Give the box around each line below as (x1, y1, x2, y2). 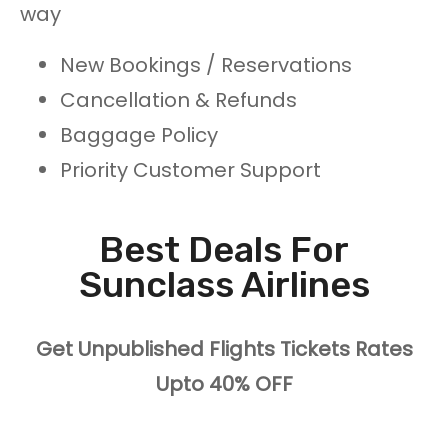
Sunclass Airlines (78, 263, 370, 307)
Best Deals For (99, 228, 349, 272)
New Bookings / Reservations (60, 51, 352, 80)
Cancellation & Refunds (60, 86, 297, 115)
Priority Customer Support (60, 156, 321, 185)
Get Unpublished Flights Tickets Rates (35, 335, 413, 364)
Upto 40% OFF (155, 370, 293, 399)
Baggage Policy (60, 121, 218, 150)
